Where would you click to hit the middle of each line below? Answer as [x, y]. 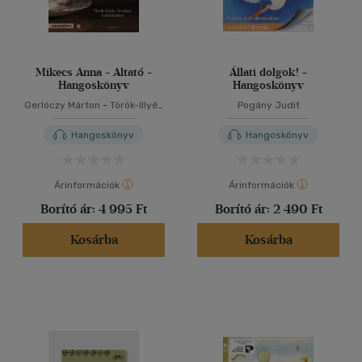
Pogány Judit [268, 105]
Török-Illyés [137, 105]
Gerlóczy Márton [62, 105]
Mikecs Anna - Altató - [94, 72]
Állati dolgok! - [268, 72]
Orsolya [94, 118]
